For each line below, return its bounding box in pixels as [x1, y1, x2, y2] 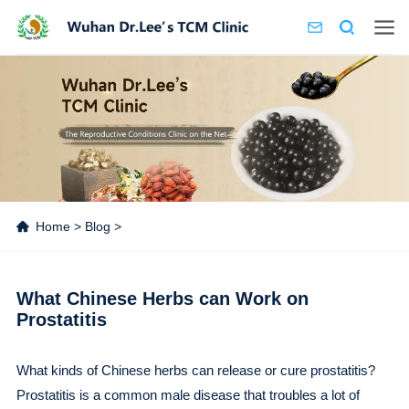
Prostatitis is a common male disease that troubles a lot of [16, 387, 360, 403]
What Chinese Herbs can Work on [16, 288, 309, 309]
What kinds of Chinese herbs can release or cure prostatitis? [16, 362, 375, 378]
